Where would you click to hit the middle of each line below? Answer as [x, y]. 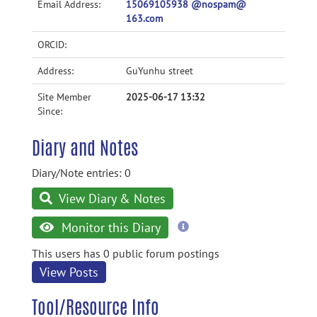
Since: [50, 111]
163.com [144, 18]
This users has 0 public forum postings [126, 253]
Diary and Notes [85, 148]
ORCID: [52, 45]
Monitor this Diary [109, 227]
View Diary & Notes [111, 198]
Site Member [64, 97]
